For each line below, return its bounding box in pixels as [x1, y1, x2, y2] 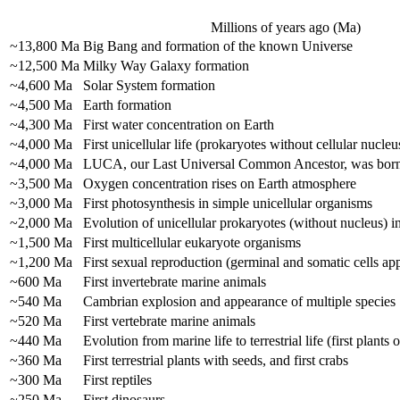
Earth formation [83, 97, 171, 113]
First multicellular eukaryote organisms [83, 235, 301, 251]
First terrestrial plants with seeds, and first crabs [83, 353, 348, 369]
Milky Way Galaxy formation [83, 58, 249, 74]
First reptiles [83, 372, 152, 388]
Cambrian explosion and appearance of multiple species [83, 294, 396, 310]
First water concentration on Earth [83, 117, 274, 133]
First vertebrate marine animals [83, 313, 255, 329]
